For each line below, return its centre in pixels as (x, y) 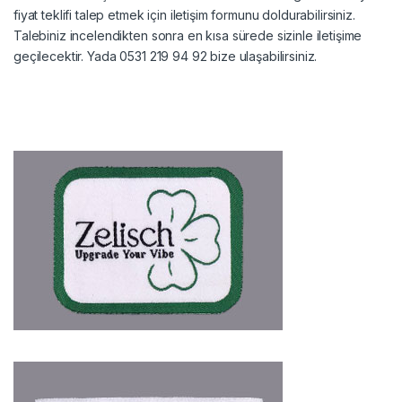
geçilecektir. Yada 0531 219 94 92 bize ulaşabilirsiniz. (166, 57)
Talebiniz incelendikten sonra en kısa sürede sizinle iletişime (188, 36)
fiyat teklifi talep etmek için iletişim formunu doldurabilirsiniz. (184, 15)
